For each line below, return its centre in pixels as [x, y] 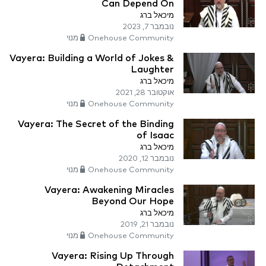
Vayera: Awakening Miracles [109, 190]
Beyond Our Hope [133, 202]
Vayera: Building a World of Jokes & [92, 58]
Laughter [152, 70]
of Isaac [155, 136]
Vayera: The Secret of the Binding [96, 124]
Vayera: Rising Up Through [113, 256]
